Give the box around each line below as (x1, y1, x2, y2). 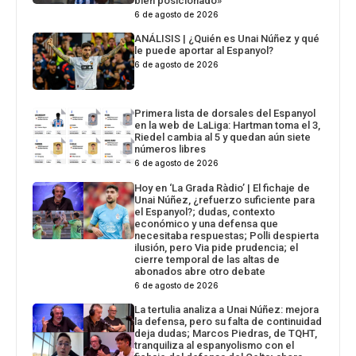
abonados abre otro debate (134, 265, 266, 277)
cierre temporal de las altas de (134, 253, 281, 265)
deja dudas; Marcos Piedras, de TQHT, (134, 327, 318, 339)
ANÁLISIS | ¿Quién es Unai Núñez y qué (134, 32, 320, 44)
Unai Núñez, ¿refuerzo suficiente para (134, 193, 315, 206)
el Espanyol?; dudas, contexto (134, 205, 276, 218)
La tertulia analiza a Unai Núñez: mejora (134, 303, 319, 315)
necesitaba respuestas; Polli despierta (134, 229, 319, 242)
